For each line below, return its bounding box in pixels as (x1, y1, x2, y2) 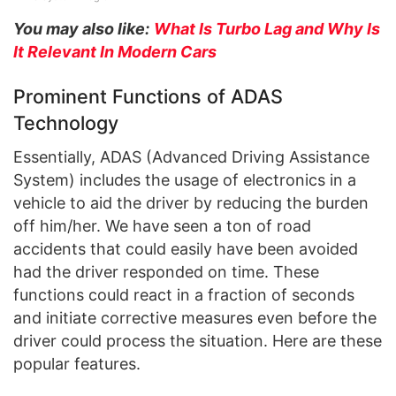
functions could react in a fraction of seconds (13, 285, 354, 304)
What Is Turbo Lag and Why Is (154, 19, 380, 39)
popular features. (13, 354, 141, 373)
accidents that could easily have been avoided (13, 239, 358, 258)
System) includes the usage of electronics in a (13, 170, 356, 189)
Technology (13, 110, 118, 134)
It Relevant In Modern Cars (13, 42, 217, 62)
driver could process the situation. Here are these (13, 331, 382, 350)
